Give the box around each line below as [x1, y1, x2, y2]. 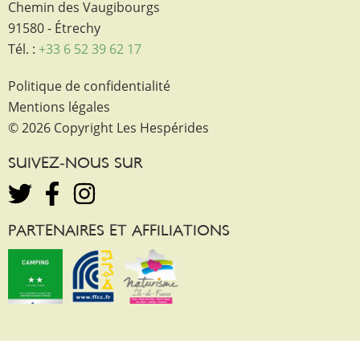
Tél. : [8, 40, 39, 59]
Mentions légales [8, 98, 110, 117]
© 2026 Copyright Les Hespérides [8, 119, 209, 137]
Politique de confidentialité [8, 77, 170, 96]
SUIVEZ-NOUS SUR [8, 157, 142, 172]
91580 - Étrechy [8, 19, 100, 38]
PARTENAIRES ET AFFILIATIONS [8, 224, 230, 239]
